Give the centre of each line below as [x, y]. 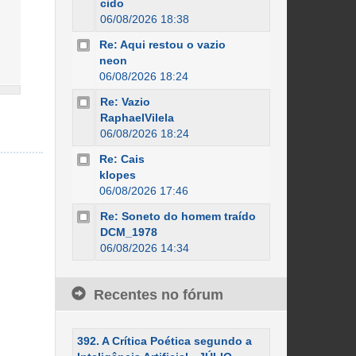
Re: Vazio [125, 102]
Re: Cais [122, 159]
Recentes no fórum [158, 295]
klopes [117, 175]
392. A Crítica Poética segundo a [164, 341]
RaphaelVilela [137, 118]
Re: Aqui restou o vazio [162, 44]
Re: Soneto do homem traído [178, 216]
